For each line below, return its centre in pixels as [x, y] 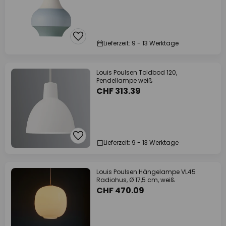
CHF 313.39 [119, 91]
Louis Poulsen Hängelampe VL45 [146, 172]
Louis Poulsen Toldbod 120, [137, 72]
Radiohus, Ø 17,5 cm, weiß [136, 180]
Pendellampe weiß [125, 80]
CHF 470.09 [120, 190]
